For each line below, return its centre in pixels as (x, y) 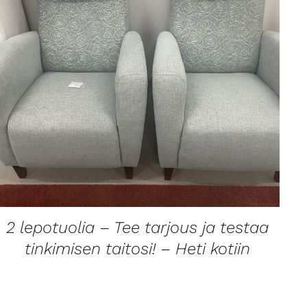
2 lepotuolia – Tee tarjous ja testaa (138, 227)
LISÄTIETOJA (138, 49)
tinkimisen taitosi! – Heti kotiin (138, 248)
